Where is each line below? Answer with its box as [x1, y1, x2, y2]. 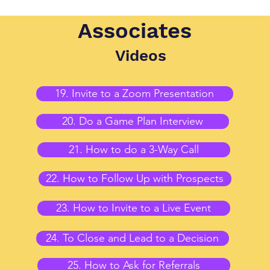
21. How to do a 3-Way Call [68, 142, 199, 156]
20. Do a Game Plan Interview [61, 114, 203, 128]
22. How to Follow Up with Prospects [46, 171, 224, 185]
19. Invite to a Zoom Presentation [55, 86, 215, 100]
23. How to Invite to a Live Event [56, 201, 212, 215]
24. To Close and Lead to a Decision [46, 231, 219, 245]
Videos [115, 46, 166, 64]
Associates [77, 17, 192, 43]
